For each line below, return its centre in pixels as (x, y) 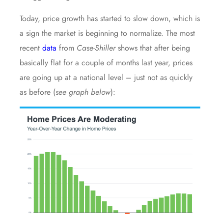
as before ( (38, 92)
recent (31, 48)
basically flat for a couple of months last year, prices (106, 62)
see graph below (83, 92)
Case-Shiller (96, 48)
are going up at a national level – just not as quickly (106, 77)
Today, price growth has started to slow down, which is (110, 18)
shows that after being (153, 48)
